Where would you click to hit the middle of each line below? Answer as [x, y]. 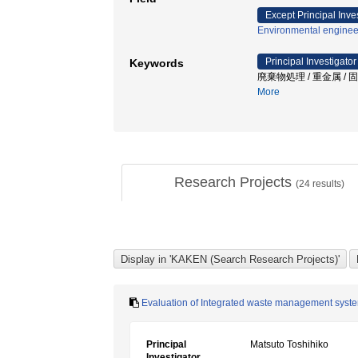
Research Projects [235, 182]
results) [327, 184]
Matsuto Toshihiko [289, 344]
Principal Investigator [311, 62]
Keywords [157, 63]
